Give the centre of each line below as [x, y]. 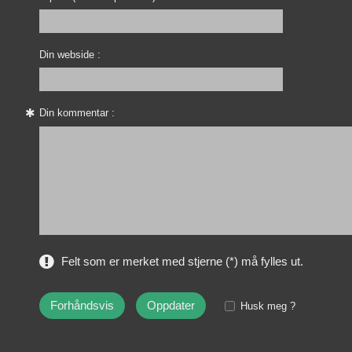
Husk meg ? [268, 306]
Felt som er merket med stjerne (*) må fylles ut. [182, 262]
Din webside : [70, 55]
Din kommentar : [77, 113]
